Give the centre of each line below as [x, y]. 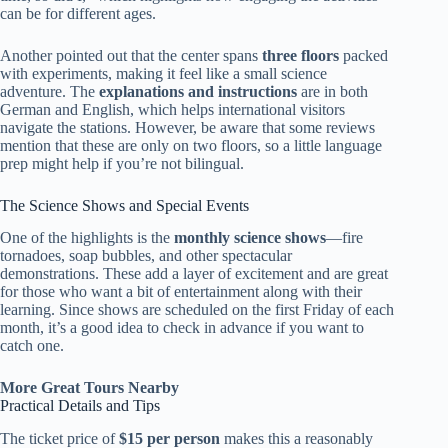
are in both [332, 91]
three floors [300, 55]
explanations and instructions [198, 91]
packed [363, 55]
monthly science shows [250, 238]
